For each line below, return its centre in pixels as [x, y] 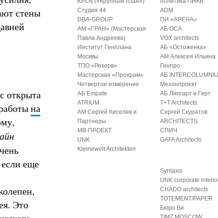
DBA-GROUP [95, 19]
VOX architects [180, 38]
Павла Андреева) [102, 38]
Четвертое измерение [109, 84]
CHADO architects [184, 189]
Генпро [170, 66]
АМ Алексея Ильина [188, 56]
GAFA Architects [181, 140]
